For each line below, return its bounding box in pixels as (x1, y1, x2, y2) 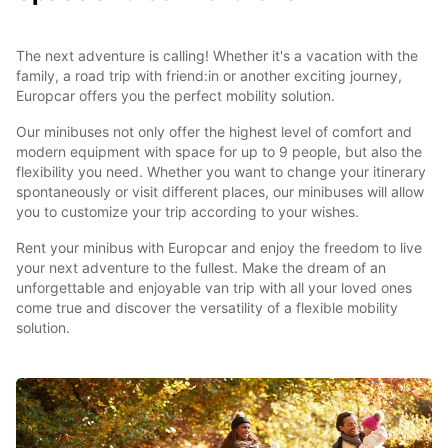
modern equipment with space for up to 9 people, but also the (16, 142, 422, 160)
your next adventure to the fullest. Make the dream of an (16, 258, 386, 276)
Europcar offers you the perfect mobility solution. (16, 86, 335, 104)
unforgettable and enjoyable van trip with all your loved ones (16, 278, 412, 296)
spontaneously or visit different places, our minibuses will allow (16, 182, 424, 200)
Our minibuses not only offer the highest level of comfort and (16, 122, 412, 140)
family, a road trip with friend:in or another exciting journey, (16, 66, 402, 84)
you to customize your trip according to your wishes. (16, 202, 359, 220)
